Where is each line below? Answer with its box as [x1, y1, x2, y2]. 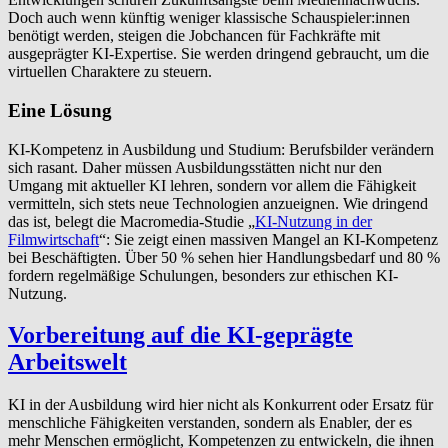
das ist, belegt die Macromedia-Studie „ [8, 212, 255, 230]
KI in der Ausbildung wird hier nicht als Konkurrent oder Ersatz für [8, 396, 433, 414]
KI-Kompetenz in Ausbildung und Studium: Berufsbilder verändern [8, 140, 434, 158]
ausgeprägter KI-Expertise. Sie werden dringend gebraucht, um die [8, 45, 429, 63]
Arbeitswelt [8, 349, 127, 376]
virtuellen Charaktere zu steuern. [8, 63, 212, 81]
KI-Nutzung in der [255, 212, 372, 230]
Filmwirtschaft [8, 230, 99, 248]
